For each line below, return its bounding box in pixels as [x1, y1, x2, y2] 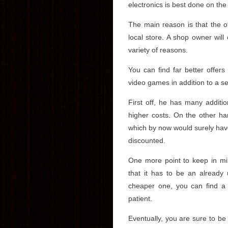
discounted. [128, 136, 165, 145]
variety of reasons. [128, 46, 188, 54]
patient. [128, 194, 152, 203]
